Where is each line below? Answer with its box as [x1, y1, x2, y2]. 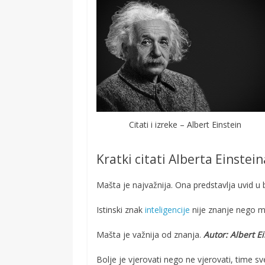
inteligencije [145, 204, 190, 216]
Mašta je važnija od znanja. [96, 229, 204, 241]
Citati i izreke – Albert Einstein [129, 119, 242, 131]
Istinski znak [96, 204, 146, 216]
